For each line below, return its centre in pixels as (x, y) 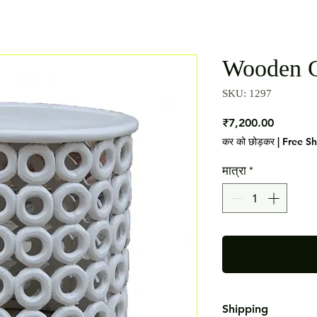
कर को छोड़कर (248, 142)
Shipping (245, 309)
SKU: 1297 (247, 93)
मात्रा (234, 170)
